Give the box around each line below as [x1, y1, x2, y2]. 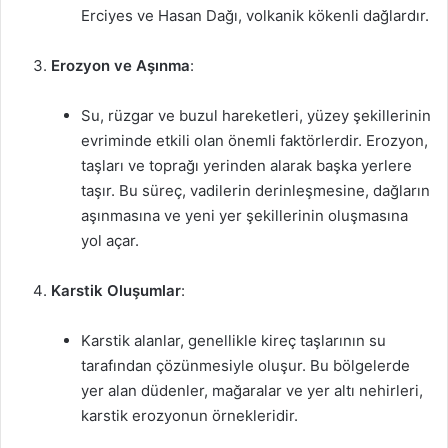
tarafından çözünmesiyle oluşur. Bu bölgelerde [81, 356, 410, 375]
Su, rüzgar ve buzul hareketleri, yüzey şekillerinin [81, 106, 431, 125]
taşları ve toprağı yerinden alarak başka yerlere [81, 156, 412, 175]
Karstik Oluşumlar [51, 281, 181, 300]
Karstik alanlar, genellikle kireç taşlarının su [81, 331, 386, 350]
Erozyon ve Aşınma [51, 56, 190, 75]
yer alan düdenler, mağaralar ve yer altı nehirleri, [81, 381, 423, 400]
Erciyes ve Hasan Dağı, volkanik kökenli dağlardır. [81, 6, 429, 25]
